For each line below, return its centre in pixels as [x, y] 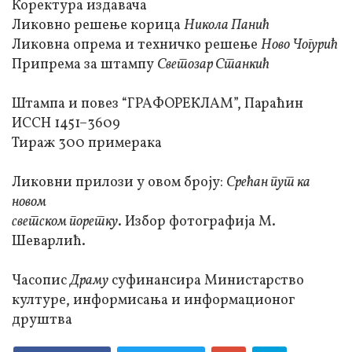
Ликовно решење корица [98, 26]
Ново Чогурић [299, 46]
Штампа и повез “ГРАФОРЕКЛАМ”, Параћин [158, 104]
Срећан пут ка [268, 183]
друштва [42, 321]
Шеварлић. [49, 242]
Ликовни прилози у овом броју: [119, 183]
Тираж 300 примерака [87, 144]
